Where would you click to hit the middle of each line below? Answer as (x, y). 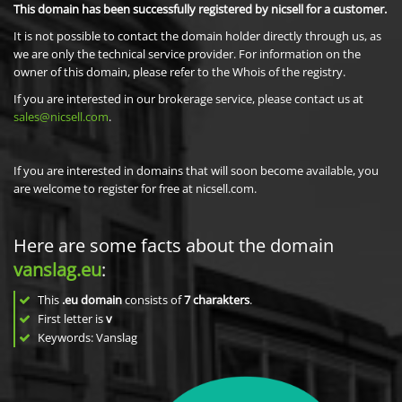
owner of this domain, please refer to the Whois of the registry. (179, 72)
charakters (221, 300)
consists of (153, 300)
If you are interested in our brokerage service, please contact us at (188, 99)
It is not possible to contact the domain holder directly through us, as (197, 36)
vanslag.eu (57, 270)
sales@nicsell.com (61, 117)
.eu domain (92, 300)
